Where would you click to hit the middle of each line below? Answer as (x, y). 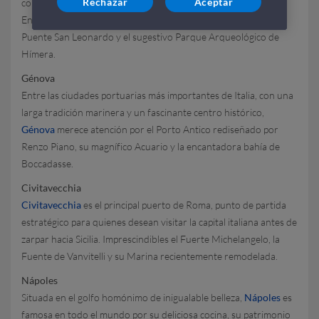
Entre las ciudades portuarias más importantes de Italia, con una (157, 95)
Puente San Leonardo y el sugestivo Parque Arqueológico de (150, 37)
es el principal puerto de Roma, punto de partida (184, 205)
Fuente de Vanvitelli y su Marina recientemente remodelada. (150, 256)
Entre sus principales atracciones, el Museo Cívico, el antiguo (150, 20)
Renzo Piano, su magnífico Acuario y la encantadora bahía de (151, 146)
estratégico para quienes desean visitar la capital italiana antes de (159, 222)
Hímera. (38, 54)
